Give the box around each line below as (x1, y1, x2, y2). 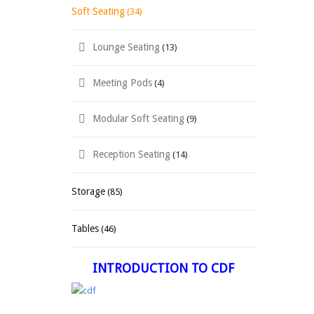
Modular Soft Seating (93, 113, 184, 124)
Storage (71, 186, 105, 197)
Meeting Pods (93, 77, 152, 88)
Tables (71, 223, 99, 234)
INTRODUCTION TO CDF (93, 261, 235, 275)
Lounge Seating (93, 41, 160, 53)
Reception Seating (93, 149, 170, 160)
